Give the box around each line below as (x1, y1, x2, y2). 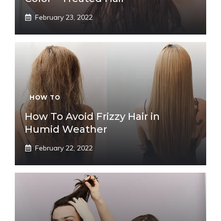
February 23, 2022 (35, 13, 93, 22)
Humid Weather (25, 123, 107, 135)
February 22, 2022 (35, 144, 93, 152)
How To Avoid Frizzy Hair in (25, 110, 160, 122)
